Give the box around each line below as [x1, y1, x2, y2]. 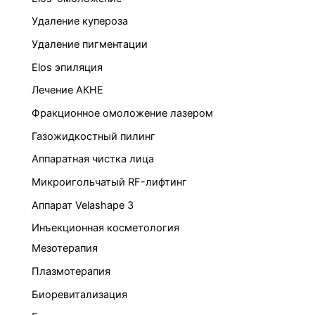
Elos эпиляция [32, 60, 103, 74]
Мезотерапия [32, 242, 98, 255]
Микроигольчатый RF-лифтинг [32, 175, 187, 188]
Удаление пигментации [32, 38, 148, 51]
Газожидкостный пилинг [32, 129, 155, 143]
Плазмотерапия [32, 264, 110, 278]
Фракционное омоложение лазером [32, 107, 213, 120]
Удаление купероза [32, 15, 128, 28]
